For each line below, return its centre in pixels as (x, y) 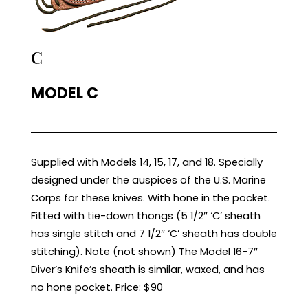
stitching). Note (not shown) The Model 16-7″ (144, 252)
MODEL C (64, 93)
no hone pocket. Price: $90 (97, 287)
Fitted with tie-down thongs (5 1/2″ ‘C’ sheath (145, 216)
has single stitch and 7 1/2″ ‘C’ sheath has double (154, 234)
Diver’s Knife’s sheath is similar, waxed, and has (147, 269)
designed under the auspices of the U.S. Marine (148, 180)
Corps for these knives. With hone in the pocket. (150, 198)
